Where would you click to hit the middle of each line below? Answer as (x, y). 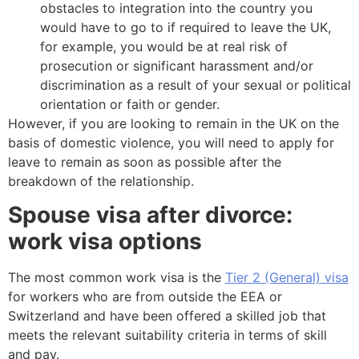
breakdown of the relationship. (101, 181)
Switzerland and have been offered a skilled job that (167, 316)
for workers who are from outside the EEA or (145, 297)
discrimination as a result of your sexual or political (196, 85)
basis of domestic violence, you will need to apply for (171, 142)
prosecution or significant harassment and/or (177, 65)
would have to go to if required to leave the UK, (186, 27)
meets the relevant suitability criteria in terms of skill (167, 335)
